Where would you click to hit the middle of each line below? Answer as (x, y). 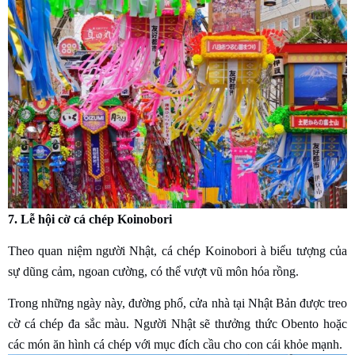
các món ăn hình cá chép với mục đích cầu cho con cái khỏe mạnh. (175, 345)
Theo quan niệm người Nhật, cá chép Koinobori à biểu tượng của (177, 251)
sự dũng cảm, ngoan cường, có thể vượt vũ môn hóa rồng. (153, 272)
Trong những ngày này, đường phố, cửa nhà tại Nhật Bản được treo (177, 303)
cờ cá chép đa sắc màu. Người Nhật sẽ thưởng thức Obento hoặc (177, 324)
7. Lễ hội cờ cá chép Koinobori (90, 219)
